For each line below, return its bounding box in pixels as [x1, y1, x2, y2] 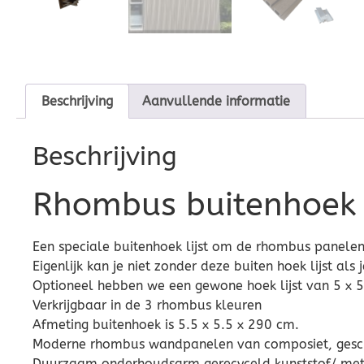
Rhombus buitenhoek [32, 185, 356, 224]
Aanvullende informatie [141, 93, 290, 109]
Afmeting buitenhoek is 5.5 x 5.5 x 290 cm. [32, 317, 299, 333]
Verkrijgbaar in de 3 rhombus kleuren [32, 297, 262, 314]
